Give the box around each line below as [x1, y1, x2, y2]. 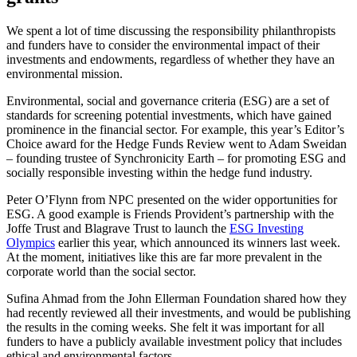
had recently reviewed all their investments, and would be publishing [6, 305, 351, 320]
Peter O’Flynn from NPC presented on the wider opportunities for [6, 192, 337, 206]
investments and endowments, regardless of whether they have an [6, 52, 335, 66]
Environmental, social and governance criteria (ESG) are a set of [6, 93, 329, 108]
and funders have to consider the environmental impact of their [6, 37, 320, 52]
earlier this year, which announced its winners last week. [55, 235, 340, 249]
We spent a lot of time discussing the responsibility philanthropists [6, 23, 335, 37]
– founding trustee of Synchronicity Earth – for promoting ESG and [6, 151, 346, 165]
